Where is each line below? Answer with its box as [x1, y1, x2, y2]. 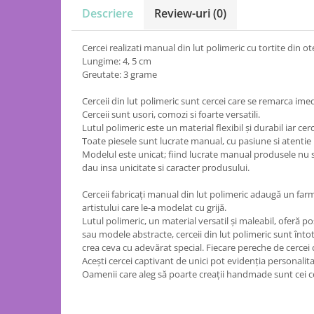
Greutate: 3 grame [82, 68, 157, 81]
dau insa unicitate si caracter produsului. [82, 161, 250, 174]
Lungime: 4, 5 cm [82, 55, 151, 67]
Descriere [82, 6, 133, 21]
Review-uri [154, 6, 213, 21]
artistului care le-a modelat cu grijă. [82, 201, 226, 214]
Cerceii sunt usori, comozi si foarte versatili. [82, 108, 260, 121]
